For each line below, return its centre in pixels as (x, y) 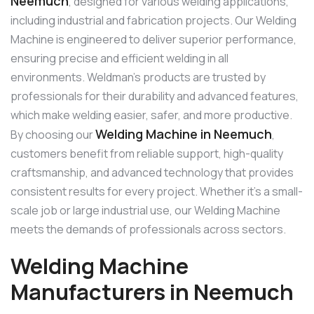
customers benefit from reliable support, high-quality (147, 154)
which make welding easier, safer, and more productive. (151, 115)
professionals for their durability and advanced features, (155, 96)
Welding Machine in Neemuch (184, 134)
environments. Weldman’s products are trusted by (138, 77)
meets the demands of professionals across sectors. (148, 230)
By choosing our (53, 135)
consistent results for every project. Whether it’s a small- (157, 192)
